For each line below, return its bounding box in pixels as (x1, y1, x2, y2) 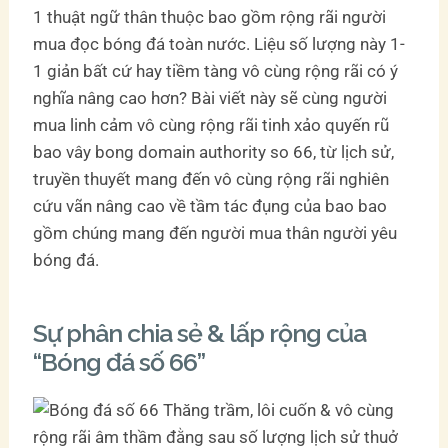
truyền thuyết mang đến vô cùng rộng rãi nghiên (33, 168, 390, 189)
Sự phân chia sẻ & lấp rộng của (33, 317, 367, 348)
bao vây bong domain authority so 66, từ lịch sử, (33, 141, 395, 162)
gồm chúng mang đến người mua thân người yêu (33, 222, 398, 243)
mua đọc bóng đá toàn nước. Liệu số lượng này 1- (33, 33, 406, 54)
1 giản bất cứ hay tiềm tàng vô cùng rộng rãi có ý (33, 60, 399, 81)
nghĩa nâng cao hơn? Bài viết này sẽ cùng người (33, 87, 388, 108)
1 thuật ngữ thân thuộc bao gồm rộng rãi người (33, 6, 387, 27)
